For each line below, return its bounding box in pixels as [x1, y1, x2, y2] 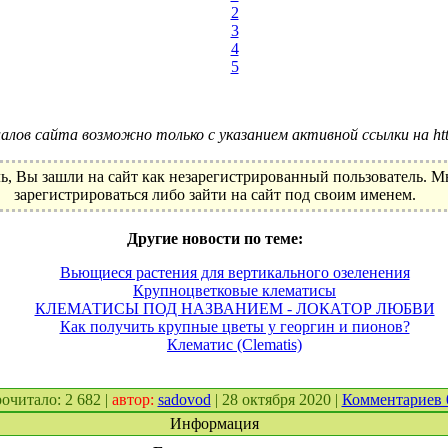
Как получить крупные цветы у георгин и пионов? [59, 318, 410, 335]
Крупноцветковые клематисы [133, 282, 336, 299]
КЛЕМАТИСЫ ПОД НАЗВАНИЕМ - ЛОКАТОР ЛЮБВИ [34, 300, 435, 317]
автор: [111, 391, 158, 408]
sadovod [157, 391, 211, 408]
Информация [170, 415, 259, 432]
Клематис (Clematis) [167, 336, 302, 353]
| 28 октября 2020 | [210, 391, 342, 408]
